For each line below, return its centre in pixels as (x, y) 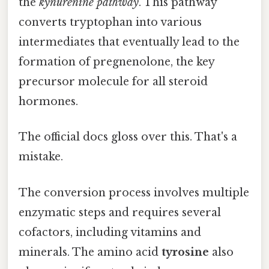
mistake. (41, 157)
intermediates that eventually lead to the (129, 42)
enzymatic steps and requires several (120, 212)
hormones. (48, 102)
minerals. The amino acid (90, 252)
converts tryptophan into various (110, 23)
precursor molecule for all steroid (113, 82)
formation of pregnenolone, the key (116, 62)
